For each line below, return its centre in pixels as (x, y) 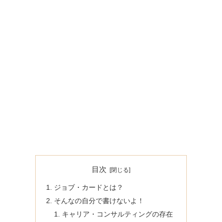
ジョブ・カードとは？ (89, 188)
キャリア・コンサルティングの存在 (118, 214)
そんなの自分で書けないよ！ (99, 201)
